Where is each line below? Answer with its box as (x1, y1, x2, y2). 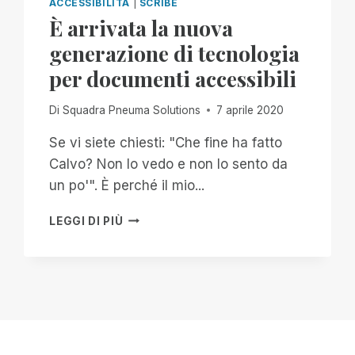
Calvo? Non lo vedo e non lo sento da (49, 155, 288, 172)
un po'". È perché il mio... (49, 177, 205, 193)
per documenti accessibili (49, 63, 297, 93)
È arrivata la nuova (49, 13, 234, 42)
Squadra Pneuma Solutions (62, 103, 200, 116)
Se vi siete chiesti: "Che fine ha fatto (49, 134, 283, 151)
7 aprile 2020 (216, 103, 284, 116)
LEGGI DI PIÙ (49, 214, 124, 227)
